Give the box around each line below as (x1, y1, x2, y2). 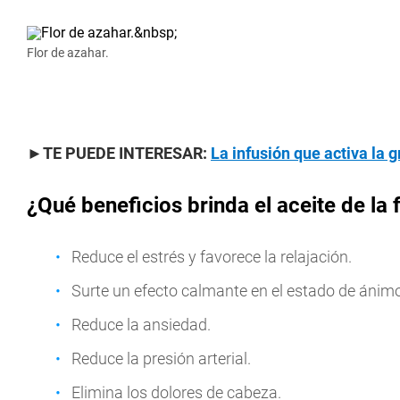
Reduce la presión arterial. (71, 349, 251, 368)
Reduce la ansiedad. (71, 315, 211, 334)
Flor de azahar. (27, 46, 109, 60)
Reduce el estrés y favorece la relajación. (71, 247, 352, 266)
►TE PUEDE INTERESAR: (27, 144, 211, 162)
